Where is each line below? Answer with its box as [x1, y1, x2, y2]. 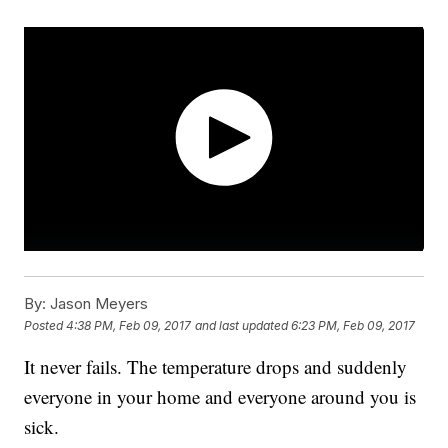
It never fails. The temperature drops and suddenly [24, 354, 408, 380]
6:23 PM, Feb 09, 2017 [291, 317, 416, 333]
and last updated [195, 317, 289, 333]
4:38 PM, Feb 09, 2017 [66, 317, 192, 333]
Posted [24, 317, 67, 333]
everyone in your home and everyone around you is [24, 384, 417, 410]
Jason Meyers [46, 294, 149, 314]
